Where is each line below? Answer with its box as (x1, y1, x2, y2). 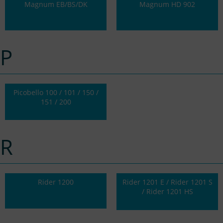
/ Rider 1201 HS (141, 187, 193, 197)
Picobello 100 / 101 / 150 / (13, 88, 99, 98)
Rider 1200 (38, 177, 74, 187)
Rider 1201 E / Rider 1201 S (122, 177, 213, 187)
